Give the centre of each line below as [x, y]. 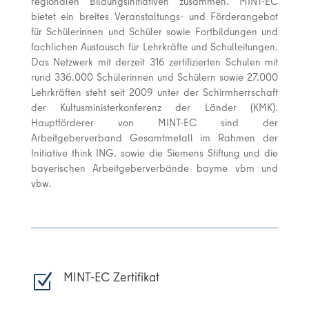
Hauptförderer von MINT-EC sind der [154, 122]
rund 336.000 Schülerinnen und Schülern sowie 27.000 [154, 77]
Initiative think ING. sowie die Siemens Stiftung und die [154, 153]
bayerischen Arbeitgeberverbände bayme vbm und [154, 168]
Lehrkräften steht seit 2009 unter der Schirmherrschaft [154, 92]
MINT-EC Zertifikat [111, 277]
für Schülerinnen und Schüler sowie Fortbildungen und [154, 31]
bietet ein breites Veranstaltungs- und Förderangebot [154, 16]
